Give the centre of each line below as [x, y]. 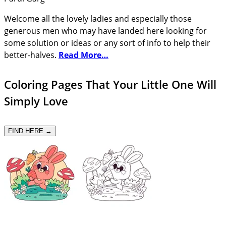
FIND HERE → [30, 131]
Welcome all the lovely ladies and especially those [98, 19]
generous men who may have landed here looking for [105, 31]
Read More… [83, 55]
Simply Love [36, 101]
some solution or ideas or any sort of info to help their [107, 43]
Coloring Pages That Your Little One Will [110, 84]
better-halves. [31, 55]
